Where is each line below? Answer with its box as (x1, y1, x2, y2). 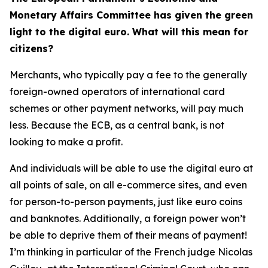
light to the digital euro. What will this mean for (10, 26, 248, 38)
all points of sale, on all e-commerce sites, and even (10, 179, 247, 191)
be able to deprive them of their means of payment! (10, 229, 247, 241)
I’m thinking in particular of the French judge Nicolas (10, 246, 252, 258)
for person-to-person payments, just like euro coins (10, 196, 242, 208)
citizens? (10, 42, 53, 54)
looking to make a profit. (10, 136, 123, 148)
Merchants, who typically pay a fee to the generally (10, 69, 247, 81)
